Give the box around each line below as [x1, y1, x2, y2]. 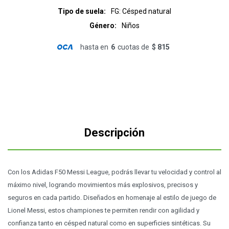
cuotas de [117, 43, 149, 51]
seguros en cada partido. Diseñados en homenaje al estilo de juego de [8, 194, 216, 201]
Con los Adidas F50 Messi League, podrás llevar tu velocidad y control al [8, 168, 221, 176]
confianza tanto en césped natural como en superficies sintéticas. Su [8, 219, 211, 227]
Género [89, 21, 114, 30]
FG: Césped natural [111, 7, 171, 15]
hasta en [80, 43, 108, 51]
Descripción [84, 126, 145, 139]
